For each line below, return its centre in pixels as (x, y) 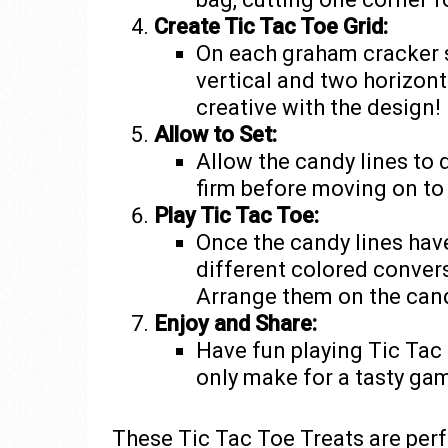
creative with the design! (318, 107)
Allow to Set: (215, 134)
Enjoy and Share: (235, 323)
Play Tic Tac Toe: (236, 215)
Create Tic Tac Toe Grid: (270, 26)
